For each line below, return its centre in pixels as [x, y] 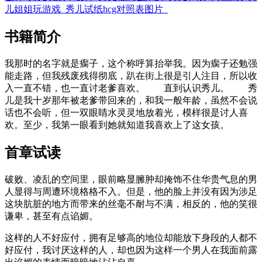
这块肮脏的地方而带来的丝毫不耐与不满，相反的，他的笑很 [131, 204]
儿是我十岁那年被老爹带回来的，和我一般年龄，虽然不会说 [131, 100]
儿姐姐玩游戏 [35, 9]
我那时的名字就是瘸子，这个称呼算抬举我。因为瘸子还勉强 [131, 63]
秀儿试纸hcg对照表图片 [117, 9]
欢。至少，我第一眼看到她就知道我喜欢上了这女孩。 [117, 125]
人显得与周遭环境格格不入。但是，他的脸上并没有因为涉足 [131, 191]
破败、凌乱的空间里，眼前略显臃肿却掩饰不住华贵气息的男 [131, 179]
